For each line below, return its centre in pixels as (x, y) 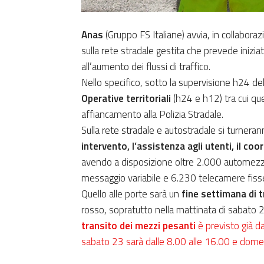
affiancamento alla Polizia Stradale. (152, 114)
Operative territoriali (127, 98)
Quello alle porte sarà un (130, 194)
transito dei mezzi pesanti (138, 225)
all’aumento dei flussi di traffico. (146, 66)
